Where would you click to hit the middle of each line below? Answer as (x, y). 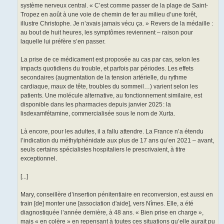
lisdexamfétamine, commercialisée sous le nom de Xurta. (98, 114)
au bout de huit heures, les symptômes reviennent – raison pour (107, 33)
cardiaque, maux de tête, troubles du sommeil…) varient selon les (109, 87)
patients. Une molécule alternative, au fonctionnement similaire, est (111, 96)
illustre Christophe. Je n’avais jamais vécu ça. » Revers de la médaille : (117, 24)
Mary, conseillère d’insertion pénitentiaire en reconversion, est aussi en (117, 195)
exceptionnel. (39, 159)
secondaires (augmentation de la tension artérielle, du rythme (104, 78)
